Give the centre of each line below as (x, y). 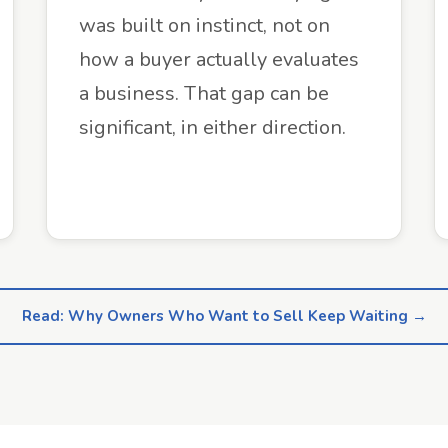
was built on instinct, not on (204, 25)
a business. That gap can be (204, 93)
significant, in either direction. (212, 127)
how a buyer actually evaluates (219, 59)
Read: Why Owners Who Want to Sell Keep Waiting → (224, 316)
